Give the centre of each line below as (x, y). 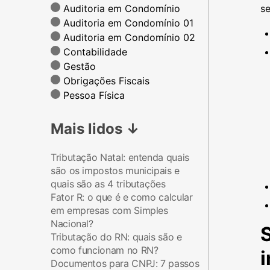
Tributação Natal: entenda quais (120, 157)
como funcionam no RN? (105, 250)
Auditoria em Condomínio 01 (128, 23)
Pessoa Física (94, 95)
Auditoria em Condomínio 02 (129, 37)
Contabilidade (95, 52)
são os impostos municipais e (115, 171)
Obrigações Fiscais (106, 81)
